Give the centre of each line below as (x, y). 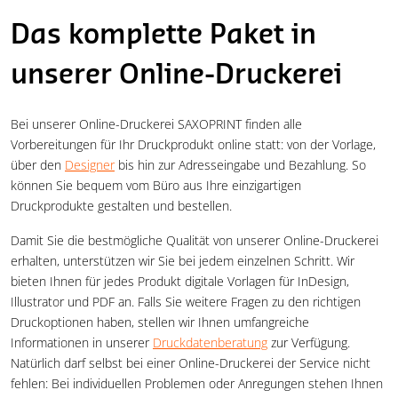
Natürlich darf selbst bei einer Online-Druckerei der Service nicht (191, 363)
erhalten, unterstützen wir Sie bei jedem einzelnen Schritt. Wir (183, 261)
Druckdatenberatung (210, 343)
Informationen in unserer (82, 343)
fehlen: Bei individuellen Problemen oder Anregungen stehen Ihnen (197, 384)
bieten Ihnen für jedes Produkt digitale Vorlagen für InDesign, (180, 282)
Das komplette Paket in (163, 36)
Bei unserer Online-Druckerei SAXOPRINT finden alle (156, 124)
